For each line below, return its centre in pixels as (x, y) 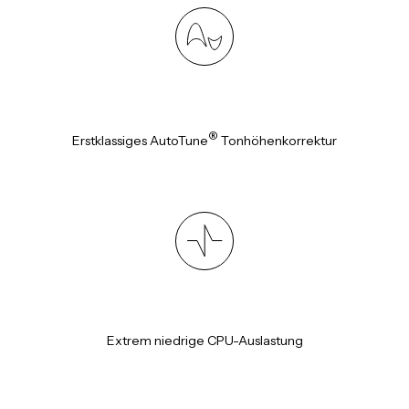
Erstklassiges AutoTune (140, 141)
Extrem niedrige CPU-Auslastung (204, 341)
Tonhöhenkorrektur (278, 141)
